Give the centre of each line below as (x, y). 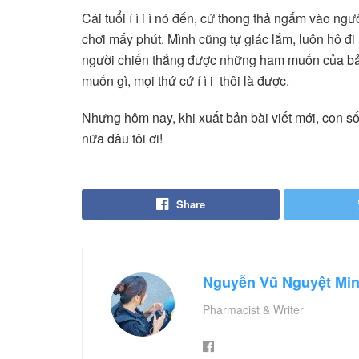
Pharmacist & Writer (253, 310)
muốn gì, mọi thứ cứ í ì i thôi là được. (186, 81)
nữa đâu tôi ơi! (122, 139)
